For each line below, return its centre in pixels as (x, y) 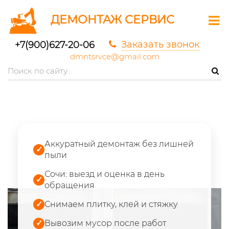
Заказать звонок (161, 44)
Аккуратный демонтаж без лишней (119, 144)
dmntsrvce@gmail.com (114, 56)
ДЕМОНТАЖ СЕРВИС (112, 20)
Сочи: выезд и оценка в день (105, 174)
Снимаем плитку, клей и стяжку (111, 204)
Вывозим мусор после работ (105, 223)
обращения (70, 185)
